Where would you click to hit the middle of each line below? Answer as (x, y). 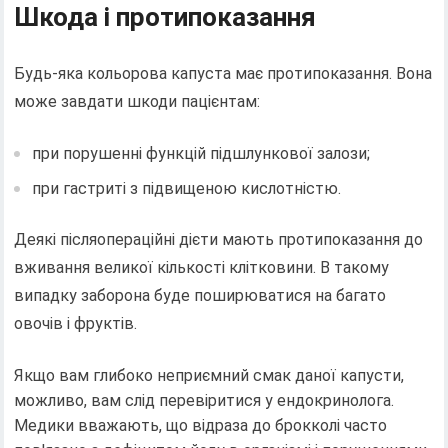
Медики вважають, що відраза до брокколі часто (201, 425)
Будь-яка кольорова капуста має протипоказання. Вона (223, 73)
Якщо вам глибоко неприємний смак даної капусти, (209, 375)
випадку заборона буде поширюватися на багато (200, 295)
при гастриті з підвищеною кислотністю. (187, 188)
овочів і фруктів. (76, 323)
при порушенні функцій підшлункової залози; (201, 153)
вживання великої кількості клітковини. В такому (202, 267)
